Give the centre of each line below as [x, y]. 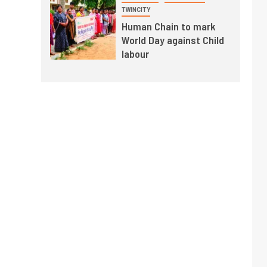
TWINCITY [136, 10]
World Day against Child [173, 40]
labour [135, 54]
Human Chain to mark [168, 27]
